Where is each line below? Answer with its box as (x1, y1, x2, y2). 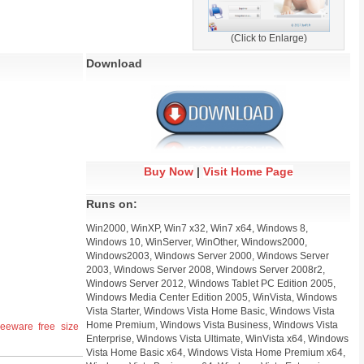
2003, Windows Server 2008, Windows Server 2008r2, (86, 264, 325, 275)
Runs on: (86, 197, 137, 210)
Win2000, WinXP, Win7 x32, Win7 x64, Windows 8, (86, 223, 308, 234)
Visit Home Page (202, 165, 293, 178)
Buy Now (143, 165, 193, 178)
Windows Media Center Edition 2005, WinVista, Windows (86, 292, 337, 303)
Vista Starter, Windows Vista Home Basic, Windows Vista (86, 305, 335, 317)
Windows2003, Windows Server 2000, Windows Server (86, 250, 329, 262)
